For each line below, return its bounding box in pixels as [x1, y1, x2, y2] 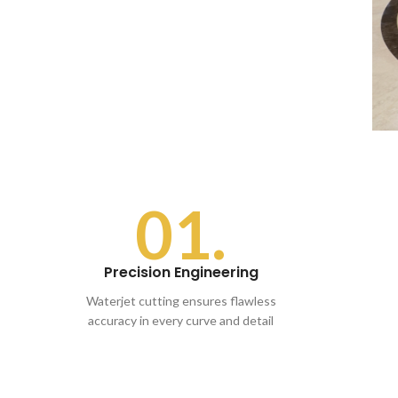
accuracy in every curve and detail [88, 313, 275, 329]
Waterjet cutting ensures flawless [85, 293, 276, 309]
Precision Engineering [103, 262, 259, 283]
